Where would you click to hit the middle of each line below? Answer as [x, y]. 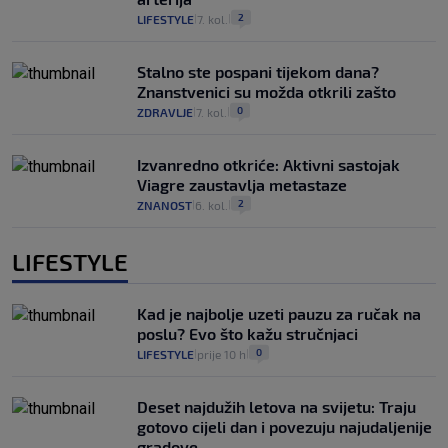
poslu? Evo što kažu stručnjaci [247, 333]
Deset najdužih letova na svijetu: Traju [276, 406]
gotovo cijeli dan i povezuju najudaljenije [284, 426]
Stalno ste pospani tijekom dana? [258, 71]
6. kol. [211, 204]
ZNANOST [164, 204]
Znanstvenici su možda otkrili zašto [266, 91]
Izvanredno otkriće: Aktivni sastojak [268, 164]
